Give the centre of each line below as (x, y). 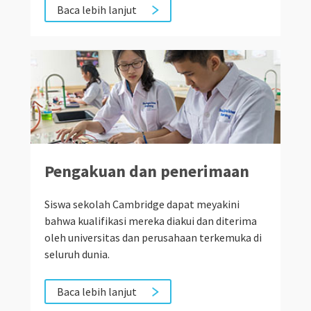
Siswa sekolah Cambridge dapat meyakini (142, 204)
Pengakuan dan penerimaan (146, 171)
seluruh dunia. (77, 254)
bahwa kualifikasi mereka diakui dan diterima (151, 221)
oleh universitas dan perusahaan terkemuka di (153, 238)
